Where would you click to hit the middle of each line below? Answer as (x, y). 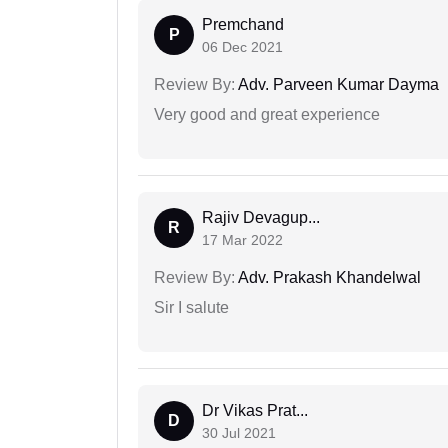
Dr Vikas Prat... (255, 411)
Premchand (243, 25)
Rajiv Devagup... (261, 218)
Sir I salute (191, 308)
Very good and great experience (267, 115)
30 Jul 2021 (239, 433)
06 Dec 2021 (242, 47)
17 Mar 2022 (242, 240)
